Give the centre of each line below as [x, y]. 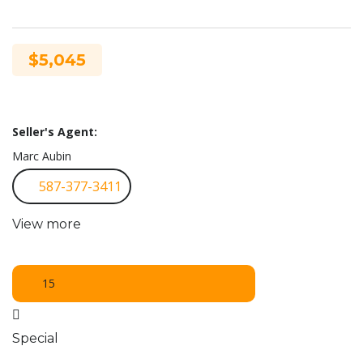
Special [35, 338]
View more [47, 224]
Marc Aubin [42, 156]
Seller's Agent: [55, 131]
